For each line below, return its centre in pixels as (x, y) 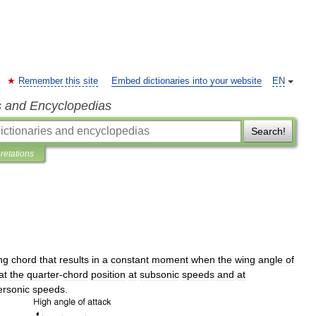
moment (170, 260)
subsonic (159, 274)
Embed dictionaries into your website (187, 81)
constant (130, 260)
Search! (268, 131)
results (74, 260)
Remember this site (58, 81)
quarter (43, 274)
